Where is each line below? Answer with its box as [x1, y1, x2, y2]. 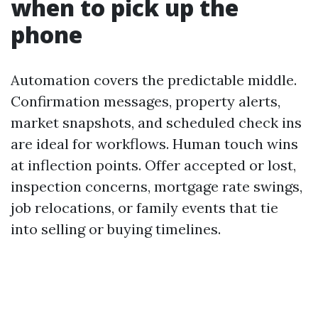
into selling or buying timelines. [11, 220, 221, 238]
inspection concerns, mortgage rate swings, [11, 177, 302, 195]
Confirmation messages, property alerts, [11, 92, 280, 110]
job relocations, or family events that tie [11, 199, 278, 216]
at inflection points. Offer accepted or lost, [11, 156, 296, 174]
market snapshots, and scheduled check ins [11, 114, 302, 131]
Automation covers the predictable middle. [11, 71, 297, 89]
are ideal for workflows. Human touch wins [11, 135, 298, 153]
